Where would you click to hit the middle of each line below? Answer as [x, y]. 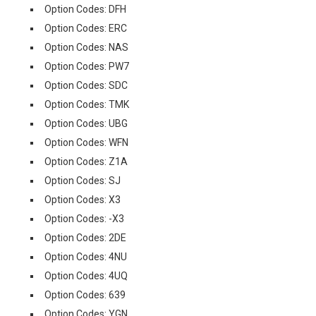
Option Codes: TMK [87, 104]
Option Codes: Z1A [86, 162]
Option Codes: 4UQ [86, 276]
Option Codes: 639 [85, 295]
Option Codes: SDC [86, 85]
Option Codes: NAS [86, 47]
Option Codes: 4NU [86, 257]
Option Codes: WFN [86, 142]
